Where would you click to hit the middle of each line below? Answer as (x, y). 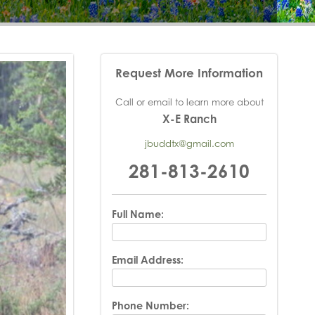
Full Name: (138, 214)
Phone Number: (151, 305)
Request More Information (189, 73)
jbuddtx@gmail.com (189, 143)
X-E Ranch (189, 118)
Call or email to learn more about (189, 102)
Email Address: (148, 259)
